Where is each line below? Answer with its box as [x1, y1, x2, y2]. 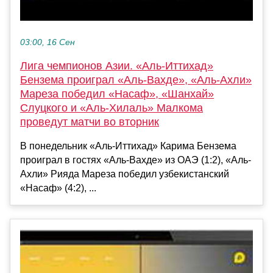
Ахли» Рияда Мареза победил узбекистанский [20, 168, 229, 179]
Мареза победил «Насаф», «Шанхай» [20, 87, 214, 100]
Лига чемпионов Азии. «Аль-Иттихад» [20, 59, 213, 72]
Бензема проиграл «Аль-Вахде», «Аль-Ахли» [20, 73, 252, 86]
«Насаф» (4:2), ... [20, 182, 96, 193]
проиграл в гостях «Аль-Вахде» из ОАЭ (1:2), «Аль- [20, 154, 251, 165]
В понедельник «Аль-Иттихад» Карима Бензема [20, 140, 236, 151]
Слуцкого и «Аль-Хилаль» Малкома [20, 101, 203, 114]
